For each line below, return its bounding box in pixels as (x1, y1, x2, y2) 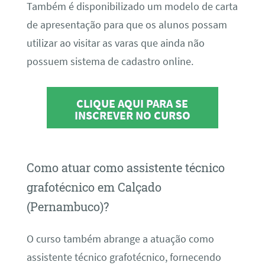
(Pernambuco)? (26, 199, 109, 215)
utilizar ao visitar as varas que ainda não (26, 37, 205, 50)
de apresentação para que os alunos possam (26, 18, 227, 32)
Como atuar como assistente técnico (26, 160, 225, 176)
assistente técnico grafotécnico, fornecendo (26, 250, 221, 264)
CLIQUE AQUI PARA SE (76, 96, 189, 111)
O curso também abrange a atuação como (26, 232, 214, 245)
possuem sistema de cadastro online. (26, 55, 193, 69)
